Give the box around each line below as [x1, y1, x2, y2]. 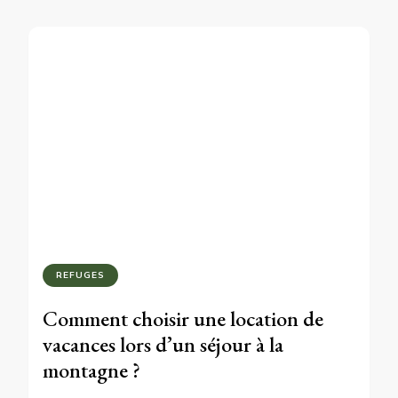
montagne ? [43, 355, 140, 384]
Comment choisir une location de [43, 304, 323, 332]
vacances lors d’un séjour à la [43, 330, 283, 358]
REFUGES [56, 268, 105, 281]
